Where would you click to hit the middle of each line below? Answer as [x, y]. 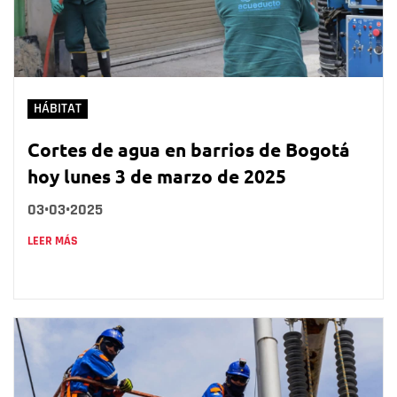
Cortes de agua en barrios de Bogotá [189, 150]
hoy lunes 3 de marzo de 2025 [157, 176]
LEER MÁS [53, 241]
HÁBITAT [58, 109]
